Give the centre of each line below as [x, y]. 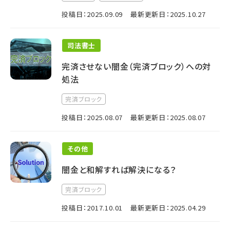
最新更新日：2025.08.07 [168, 117]
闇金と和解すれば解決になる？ [119, 169]
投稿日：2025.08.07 [92, 117]
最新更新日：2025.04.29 [168, 208]
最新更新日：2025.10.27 [168, 14]
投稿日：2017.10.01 [92, 208]
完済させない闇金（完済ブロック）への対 [137, 66]
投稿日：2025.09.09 [92, 14]
